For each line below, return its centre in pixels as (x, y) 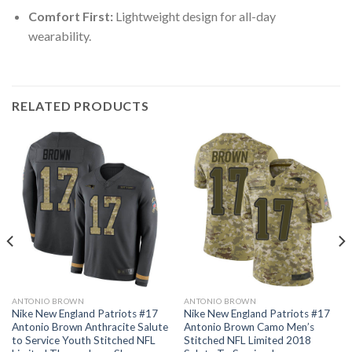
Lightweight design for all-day (194, 16)
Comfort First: (70, 16)
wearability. (59, 35)
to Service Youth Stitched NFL (83, 341)
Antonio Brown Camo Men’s (249, 327)
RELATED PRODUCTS (81, 105)
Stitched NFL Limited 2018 (247, 341)
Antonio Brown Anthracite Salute (90, 327)
